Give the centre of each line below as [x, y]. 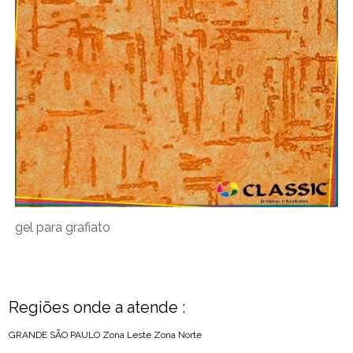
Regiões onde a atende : [97, 308]
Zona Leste [127, 335]
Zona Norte [178, 335]
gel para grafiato [63, 228]
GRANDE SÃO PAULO [55, 335]
